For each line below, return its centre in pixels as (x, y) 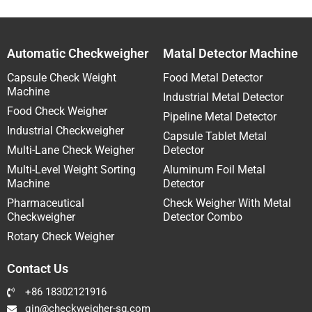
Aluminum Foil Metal (214, 169)
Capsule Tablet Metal (215, 136)
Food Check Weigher (57, 111)
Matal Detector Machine (231, 53)
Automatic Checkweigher (78, 53)
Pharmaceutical (46, 203)
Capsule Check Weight (62, 77)
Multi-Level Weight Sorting (71, 169)
